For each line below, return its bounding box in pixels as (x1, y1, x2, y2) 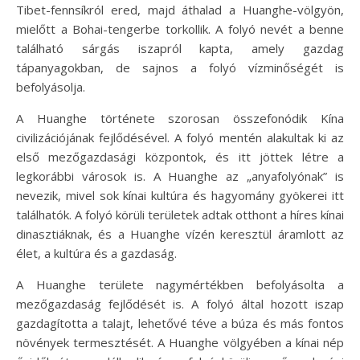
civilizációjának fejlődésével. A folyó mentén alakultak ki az (16, 129, 344, 145)
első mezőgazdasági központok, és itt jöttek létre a (16, 148, 344, 165)
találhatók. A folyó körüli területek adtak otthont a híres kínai (16, 206, 344, 223)
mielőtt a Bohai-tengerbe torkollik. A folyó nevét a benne (16, 20, 344, 37)
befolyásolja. (16, 78, 85, 95)
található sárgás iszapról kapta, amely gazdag (16, 39, 344, 56)
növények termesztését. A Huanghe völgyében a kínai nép (16, 333, 344, 350)
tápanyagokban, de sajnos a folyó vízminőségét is (16, 59, 344, 76)
